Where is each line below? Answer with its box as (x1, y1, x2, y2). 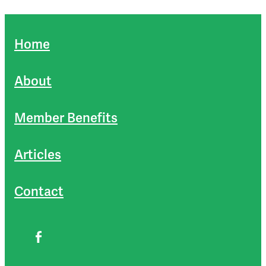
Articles (14, 147, 61, 163)
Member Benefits (14, 110, 118, 126)
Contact (14, 183, 64, 200)
